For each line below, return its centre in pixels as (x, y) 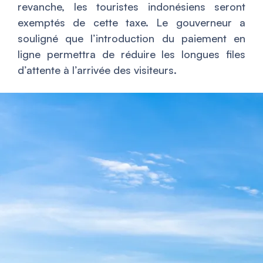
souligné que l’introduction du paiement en (131, 38)
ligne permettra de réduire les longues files (131, 54)
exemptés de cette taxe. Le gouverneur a (131, 23)
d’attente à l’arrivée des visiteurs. (97, 70)
